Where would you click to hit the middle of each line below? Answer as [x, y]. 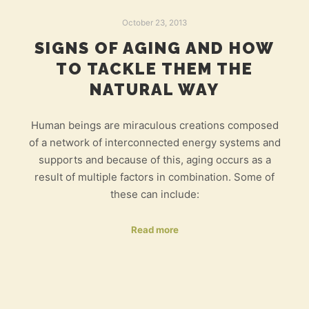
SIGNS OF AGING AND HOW [154, 48]
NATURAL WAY [154, 89]
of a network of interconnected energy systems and [154, 143]
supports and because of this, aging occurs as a [154, 160]
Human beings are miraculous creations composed [154, 126]
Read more [154, 229]
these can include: [154, 195]
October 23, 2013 [154, 23]
